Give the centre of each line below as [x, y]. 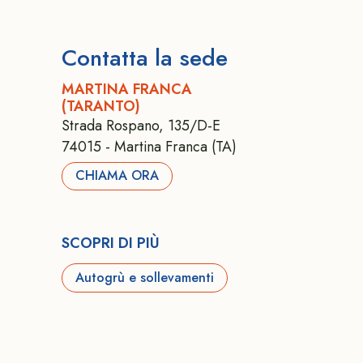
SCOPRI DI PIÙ [111, 243]
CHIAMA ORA [117, 176]
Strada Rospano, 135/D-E [141, 125]
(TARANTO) [101, 106]
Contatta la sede [145, 58]
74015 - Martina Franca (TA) [149, 146]
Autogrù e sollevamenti [145, 277]
